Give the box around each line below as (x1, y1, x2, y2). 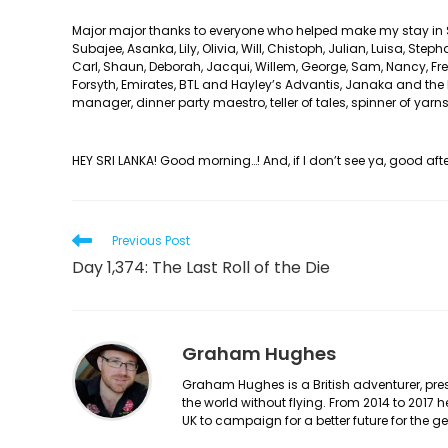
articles (71, 267, 122, 287)
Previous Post (112, 232, 190, 249)
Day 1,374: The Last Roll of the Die (72, 256, 330, 279)
